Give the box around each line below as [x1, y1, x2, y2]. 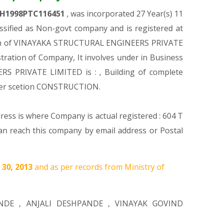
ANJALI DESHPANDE [26, 198, 103, 209]
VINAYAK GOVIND [114, 198, 183, 209]
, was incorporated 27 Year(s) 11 [66, 8, 183, 19]
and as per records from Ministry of [35, 162, 164, 172]
